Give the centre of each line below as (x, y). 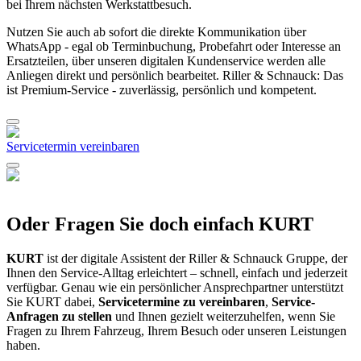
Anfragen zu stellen (59, 317)
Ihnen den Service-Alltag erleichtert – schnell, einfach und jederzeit (177, 273)
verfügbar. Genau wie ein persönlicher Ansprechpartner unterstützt (175, 288)
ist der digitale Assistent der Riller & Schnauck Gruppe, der (195, 259)
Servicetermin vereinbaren (73, 147)
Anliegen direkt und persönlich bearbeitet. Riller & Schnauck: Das (175, 76)
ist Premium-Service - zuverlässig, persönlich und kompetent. (162, 90)
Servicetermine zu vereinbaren (182, 302)
